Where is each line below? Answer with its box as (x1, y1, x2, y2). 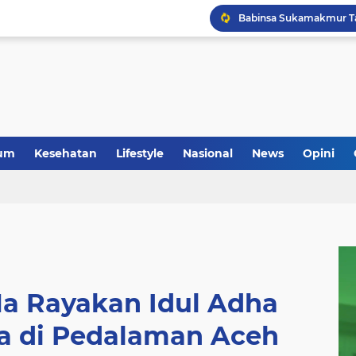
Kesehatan (34, 146, 97, 161)
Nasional (183, 146, 233, 161)
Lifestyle (116, 146, 164, 161)
